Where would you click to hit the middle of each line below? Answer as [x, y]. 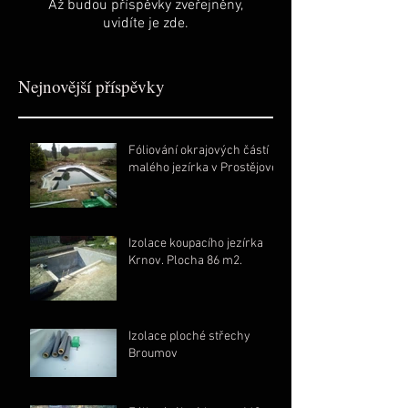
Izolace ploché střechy [189, 337]
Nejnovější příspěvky [92, 86]
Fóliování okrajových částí [199, 151]
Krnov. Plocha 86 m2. [185, 261]
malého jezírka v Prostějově [203, 168]
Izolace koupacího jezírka [196, 244]
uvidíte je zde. [146, 24]
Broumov [153, 354]
